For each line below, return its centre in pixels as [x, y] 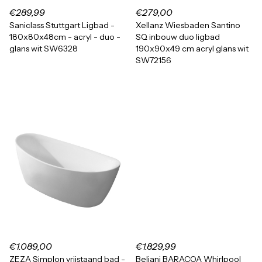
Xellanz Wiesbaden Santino [188, 25]
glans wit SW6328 [44, 49]
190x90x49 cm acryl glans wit [192, 49]
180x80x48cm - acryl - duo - [65, 37]
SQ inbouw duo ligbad [178, 37]
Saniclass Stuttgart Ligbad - [62, 25]
